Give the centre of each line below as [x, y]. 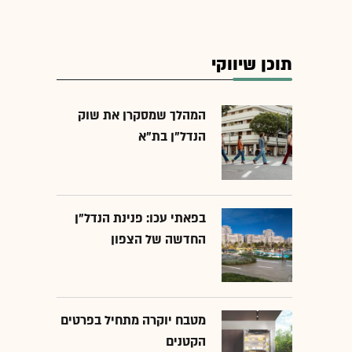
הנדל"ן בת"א [172, 137]
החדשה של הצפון [158, 239]
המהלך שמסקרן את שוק [142, 116]
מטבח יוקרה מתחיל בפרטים [133, 321]
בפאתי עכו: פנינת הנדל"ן [140, 218]
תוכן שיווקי [252, 65]
